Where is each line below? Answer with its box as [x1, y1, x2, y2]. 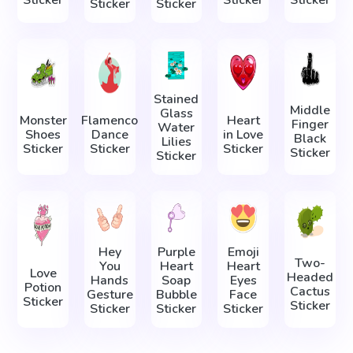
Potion [24, 279, 62, 297]
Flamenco [81, 112, 139, 130]
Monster [19, 112, 67, 130]
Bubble [155, 286, 197, 304]
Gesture [86, 286, 133, 304]
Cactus [289, 282, 330, 300]
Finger [291, 115, 329, 133]
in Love [223, 126, 264, 144]
